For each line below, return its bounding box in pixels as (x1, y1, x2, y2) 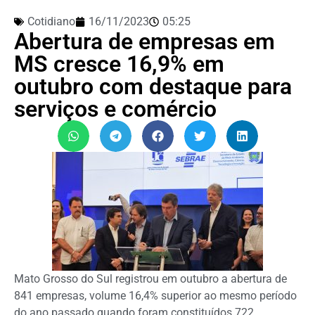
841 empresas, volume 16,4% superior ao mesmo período (14, 288, 297, 302)
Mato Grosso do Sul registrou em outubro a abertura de (14, 271, 287, 285)
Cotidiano (27, 14, 75, 28)
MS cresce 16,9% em (14, 50, 224, 77)
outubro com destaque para (14, 72, 292, 100)
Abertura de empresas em (14, 27, 275, 55)
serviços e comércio (14, 95, 217, 122)
